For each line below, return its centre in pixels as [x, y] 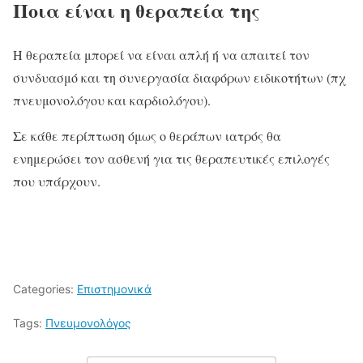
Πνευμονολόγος [88, 322]
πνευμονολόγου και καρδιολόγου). [112, 100]
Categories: [45, 288]
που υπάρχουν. [57, 181]
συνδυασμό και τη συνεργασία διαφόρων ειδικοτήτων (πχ [179, 77]
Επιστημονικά [114, 288]
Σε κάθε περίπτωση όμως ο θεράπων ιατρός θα [147, 135]
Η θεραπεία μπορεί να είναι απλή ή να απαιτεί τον [161, 54]
